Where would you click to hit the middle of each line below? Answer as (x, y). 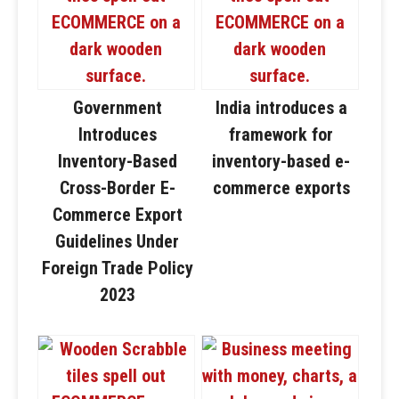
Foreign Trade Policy (117, 268)
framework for (281, 134)
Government (117, 107)
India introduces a (281, 107)
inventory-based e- (281, 161)
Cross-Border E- (117, 187)
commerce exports (281, 187)
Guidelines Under (118, 241)
